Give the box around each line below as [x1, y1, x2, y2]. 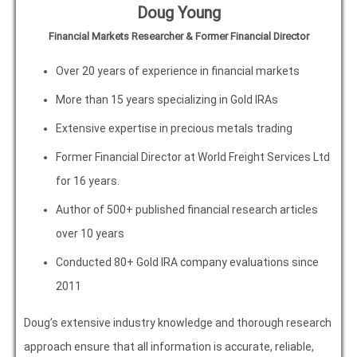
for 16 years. [56, 175, 120, 188]
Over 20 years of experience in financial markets [56, 65, 300, 78]
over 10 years [56, 227, 124, 241]
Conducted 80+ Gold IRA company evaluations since [56, 256, 319, 269]
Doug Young [136, 3, 221, 23]
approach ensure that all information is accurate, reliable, [24, 340, 314, 354]
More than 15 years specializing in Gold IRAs [56, 93, 278, 107]
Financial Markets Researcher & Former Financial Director [48, 30, 309, 43]
